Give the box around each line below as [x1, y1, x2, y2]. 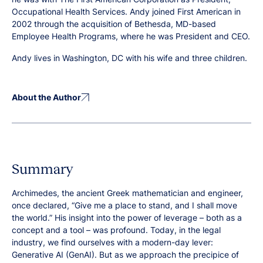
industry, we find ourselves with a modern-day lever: [12, 237, 213, 247]
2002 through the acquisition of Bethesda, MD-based [12, 19, 216, 29]
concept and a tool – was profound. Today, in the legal [12, 225, 221, 235]
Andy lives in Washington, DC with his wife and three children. [12, 53, 247, 63]
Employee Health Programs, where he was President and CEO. [12, 31, 250, 41]
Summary [12, 161, 73, 177]
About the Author [12, 92, 81, 102]
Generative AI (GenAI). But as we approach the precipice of [12, 249, 239, 259]
